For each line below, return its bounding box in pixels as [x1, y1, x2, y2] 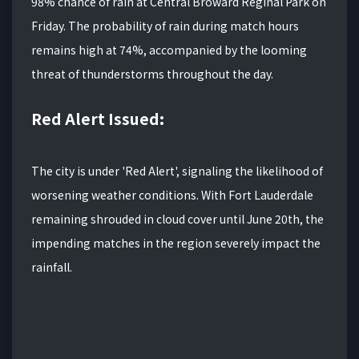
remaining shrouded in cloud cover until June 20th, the [31, 211, 324, 228]
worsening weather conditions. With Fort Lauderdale [31, 187, 313, 204]
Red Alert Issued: [31, 107, 164, 131]
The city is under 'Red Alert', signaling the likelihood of [31, 163, 323, 179]
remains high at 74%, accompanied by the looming [31, 42, 307, 58]
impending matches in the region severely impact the [31, 235, 321, 252]
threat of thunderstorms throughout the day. [31, 66, 273, 83]
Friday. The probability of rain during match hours [31, 18, 299, 34]
